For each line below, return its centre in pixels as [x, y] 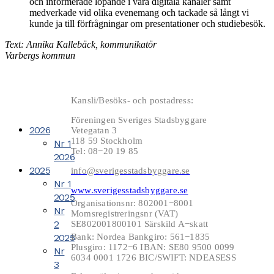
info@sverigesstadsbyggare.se [131, 171]
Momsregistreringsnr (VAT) [124, 214]
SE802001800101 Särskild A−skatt [140, 224]
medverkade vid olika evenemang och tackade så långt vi [139, 13]
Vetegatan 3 [94, 131]
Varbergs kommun [40, 56]
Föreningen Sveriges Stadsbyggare [139, 120]
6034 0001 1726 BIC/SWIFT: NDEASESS [154, 258]
